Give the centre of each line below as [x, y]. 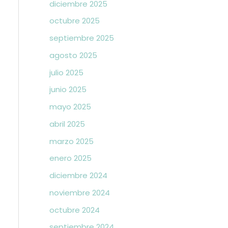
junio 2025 [68, 90]
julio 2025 [66, 72]
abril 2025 [67, 124]
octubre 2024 [74, 210]
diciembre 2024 [78, 175]
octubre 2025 [74, 21]
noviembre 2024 [79, 192]
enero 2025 [70, 158]
